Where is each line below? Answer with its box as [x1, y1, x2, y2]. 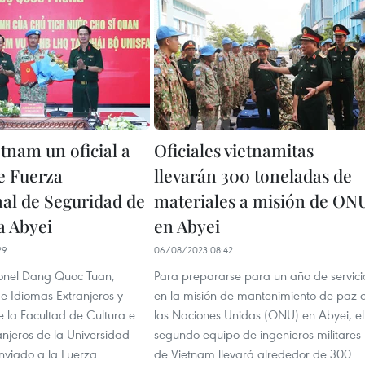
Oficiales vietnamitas [154, 139, 314, 162]
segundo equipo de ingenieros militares [154, 326, 361, 343]
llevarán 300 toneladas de [154, 164, 352, 187]
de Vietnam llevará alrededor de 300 [154, 345, 351, 363]
